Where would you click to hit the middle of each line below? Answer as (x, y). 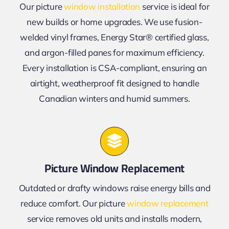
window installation (102, 7)
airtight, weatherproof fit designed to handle (114, 83)
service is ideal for (175, 7)
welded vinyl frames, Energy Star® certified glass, (114, 37)
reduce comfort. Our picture (74, 203)
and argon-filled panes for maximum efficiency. (114, 53)
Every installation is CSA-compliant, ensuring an (114, 68)
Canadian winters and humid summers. (114, 99)
